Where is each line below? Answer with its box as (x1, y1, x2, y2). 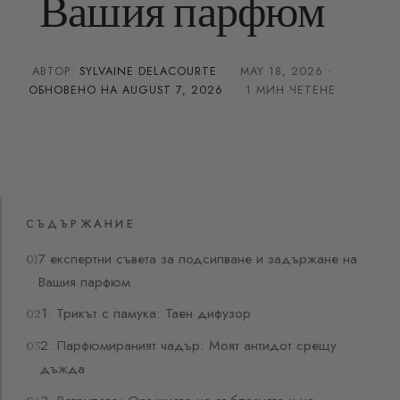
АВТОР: (32, 62, 80, 79)
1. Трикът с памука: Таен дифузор (41, 303, 252, 324)
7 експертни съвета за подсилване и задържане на (38, 247, 358, 269)
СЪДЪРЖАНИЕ (26, 216, 136, 233)
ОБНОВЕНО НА (28, 81, 122, 98)
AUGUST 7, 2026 (121, 81, 224, 98)
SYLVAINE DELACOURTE (79, 62, 218, 79)
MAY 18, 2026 (239, 62, 323, 79)
